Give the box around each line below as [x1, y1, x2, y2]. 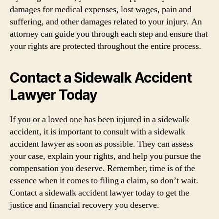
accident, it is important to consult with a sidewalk [10, 126, 185, 137]
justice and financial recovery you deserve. [10, 199, 159, 211]
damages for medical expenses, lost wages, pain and [10, 3, 192, 15]
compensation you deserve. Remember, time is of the [10, 162, 195, 174]
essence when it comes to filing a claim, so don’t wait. [10, 175, 198, 186]
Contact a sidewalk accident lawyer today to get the [10, 187, 189, 198]
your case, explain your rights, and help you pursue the [10, 150, 201, 162]
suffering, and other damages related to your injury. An [10, 16, 202, 27]
